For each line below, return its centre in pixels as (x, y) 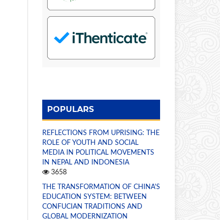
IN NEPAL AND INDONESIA (86, 162)
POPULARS (70, 109)
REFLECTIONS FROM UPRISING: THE (101, 133)
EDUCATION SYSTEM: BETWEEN (95, 197)
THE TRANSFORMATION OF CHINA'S (101, 187)
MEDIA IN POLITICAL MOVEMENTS (98, 152)
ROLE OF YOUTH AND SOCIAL (90, 143)
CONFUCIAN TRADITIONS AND (92, 206)
